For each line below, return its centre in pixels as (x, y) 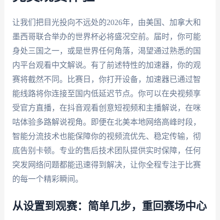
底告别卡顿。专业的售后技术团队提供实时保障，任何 (106, 151)
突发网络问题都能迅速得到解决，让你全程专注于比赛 (106, 165)
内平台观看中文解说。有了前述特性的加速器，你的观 (106, 65)
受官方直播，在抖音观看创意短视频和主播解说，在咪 (106, 108)
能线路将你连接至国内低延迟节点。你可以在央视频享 (106, 94)
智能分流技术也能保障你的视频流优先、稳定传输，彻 (106, 137)
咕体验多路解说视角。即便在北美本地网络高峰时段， (106, 122)
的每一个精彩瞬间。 (47, 179)
